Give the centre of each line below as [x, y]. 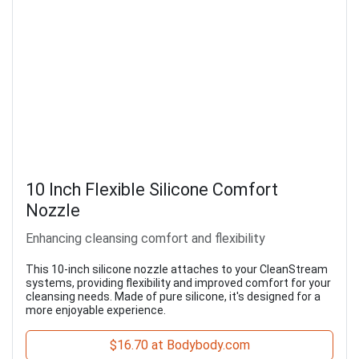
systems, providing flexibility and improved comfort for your [178, 283]
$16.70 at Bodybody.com [179, 345]
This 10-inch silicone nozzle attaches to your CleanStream [177, 270]
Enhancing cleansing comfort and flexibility [145, 239]
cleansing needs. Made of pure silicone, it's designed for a [173, 297]
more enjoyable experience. [96, 311]
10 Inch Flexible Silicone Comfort [152, 190]
